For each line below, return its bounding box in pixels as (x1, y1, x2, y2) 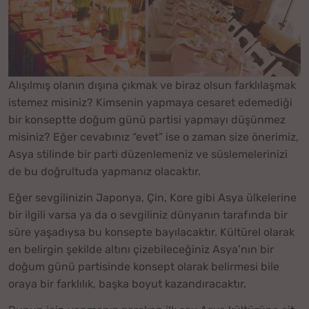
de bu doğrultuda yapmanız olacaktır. (8, 164, 201, 178)
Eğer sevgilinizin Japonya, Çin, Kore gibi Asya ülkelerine (8, 190, 297, 204)
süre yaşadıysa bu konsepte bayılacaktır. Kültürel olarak (8, 225, 295, 239)
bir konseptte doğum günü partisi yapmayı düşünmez (8, 112, 286, 126)
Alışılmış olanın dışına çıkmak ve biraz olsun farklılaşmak (8, 78, 296, 92)
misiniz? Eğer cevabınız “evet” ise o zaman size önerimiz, (8, 130, 299, 143)
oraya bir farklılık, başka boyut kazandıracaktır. (8, 277, 246, 290)
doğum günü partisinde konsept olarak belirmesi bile (8, 259, 279, 273)
